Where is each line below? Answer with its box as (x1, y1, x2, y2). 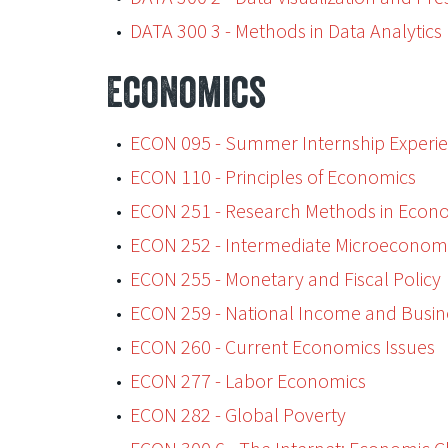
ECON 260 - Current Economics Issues (129, 334, 435, 359)
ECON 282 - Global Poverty (129, 402, 346, 427)
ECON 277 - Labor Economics (129, 368, 366, 393)
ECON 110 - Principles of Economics (129, 164, 416, 189)
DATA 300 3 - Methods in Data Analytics (129, 18, 442, 43)
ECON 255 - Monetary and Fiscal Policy (129, 266, 441, 291)
